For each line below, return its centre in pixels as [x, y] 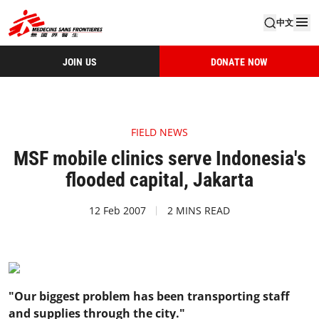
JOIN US [80, 62]
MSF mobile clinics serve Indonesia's [159, 158]
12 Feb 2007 [117, 210]
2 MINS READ [199, 210]
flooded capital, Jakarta [159, 180]
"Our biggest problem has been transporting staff [149, 296]
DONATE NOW [239, 62]
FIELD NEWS [159, 132]
